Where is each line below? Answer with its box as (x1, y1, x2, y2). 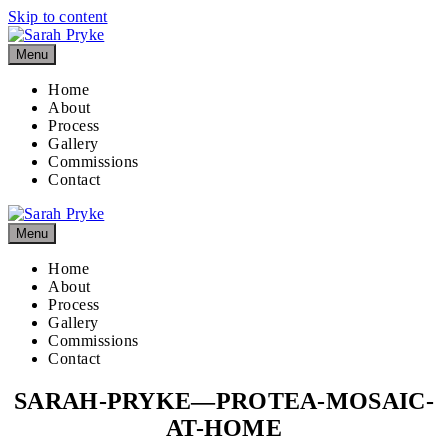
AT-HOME (165, 414, 283, 441)
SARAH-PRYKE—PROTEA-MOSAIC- (14, 387, 434, 414)
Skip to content (8, 8, 108, 25)
